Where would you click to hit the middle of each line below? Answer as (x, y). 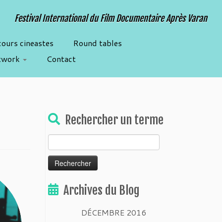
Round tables (97, 43)
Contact (61, 59)
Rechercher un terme (114, 120)
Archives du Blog (102, 190)
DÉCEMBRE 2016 (113, 212)
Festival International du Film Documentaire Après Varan (111, 18)
